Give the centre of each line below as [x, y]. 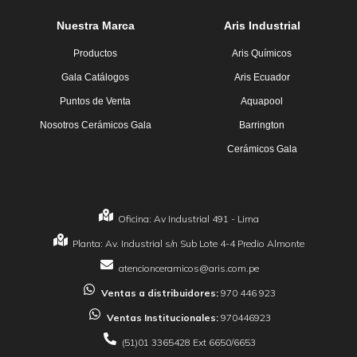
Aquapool [262, 102]
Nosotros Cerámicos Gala [95, 126]
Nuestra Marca [95, 26]
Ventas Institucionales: [163, 318]
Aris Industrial [262, 26]
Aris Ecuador [262, 78]
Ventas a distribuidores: [161, 293]
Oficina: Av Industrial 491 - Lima [188, 219]
